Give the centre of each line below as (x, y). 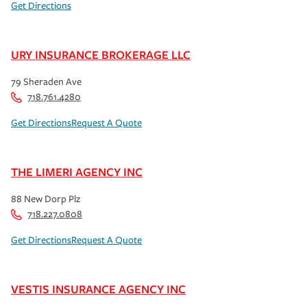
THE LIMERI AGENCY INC (77, 171)
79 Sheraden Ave (46, 82)
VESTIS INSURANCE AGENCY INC (98, 288)
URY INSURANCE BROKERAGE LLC (101, 54)
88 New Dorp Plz (46, 199)
